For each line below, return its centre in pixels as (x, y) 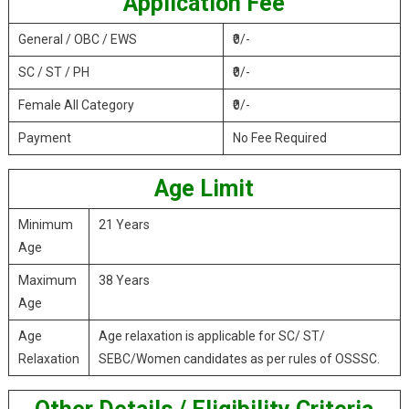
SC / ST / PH (53, 72)
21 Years (124, 225)
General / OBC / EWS (77, 39)
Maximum (47, 280)
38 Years (124, 280)
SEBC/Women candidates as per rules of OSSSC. (239, 359)
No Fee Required (279, 138)
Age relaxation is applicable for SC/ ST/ (211, 336)
